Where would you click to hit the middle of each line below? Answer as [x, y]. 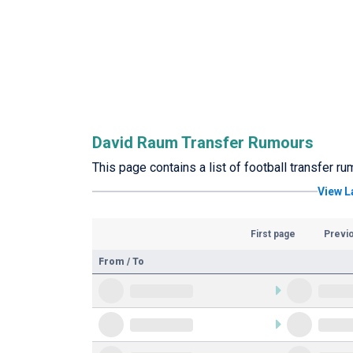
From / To [121, 262]
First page [273, 234]
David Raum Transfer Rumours [203, 143]
